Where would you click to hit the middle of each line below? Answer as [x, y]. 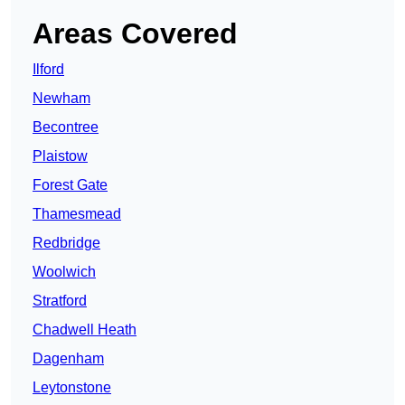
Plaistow [60, 156]
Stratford [60, 301]
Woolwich [64, 272]
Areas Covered [135, 34]
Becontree [66, 127]
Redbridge [66, 243]
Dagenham [68, 359]
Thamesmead [77, 214]
